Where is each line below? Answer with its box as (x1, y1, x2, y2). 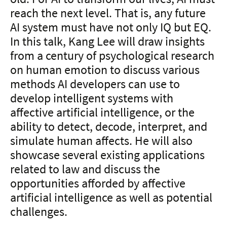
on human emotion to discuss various (10, 61, 200, 78)
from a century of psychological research (10, 47, 214, 63)
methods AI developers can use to (10, 75, 180, 92)
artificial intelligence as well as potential (10, 189, 212, 205)
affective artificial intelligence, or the (10, 104, 195, 120)
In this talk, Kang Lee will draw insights (10, 33, 205, 49)
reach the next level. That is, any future (10, 5, 206, 21)
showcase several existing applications (10, 146, 205, 163)
